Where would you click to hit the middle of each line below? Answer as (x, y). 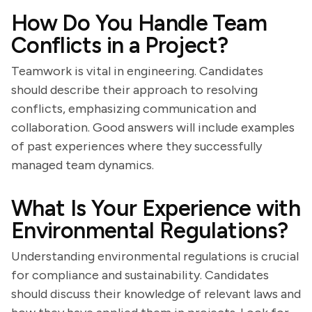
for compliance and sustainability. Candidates (140, 275)
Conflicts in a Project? (120, 45)
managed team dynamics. (83, 165)
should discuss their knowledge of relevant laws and (156, 294)
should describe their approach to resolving (134, 90)
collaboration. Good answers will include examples (153, 127)
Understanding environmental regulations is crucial (155, 256)
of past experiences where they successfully (136, 146)
